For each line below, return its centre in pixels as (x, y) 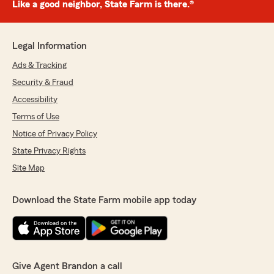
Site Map (28, 168)
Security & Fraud (43, 83)
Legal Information (50, 46)
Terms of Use (36, 117)
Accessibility (35, 100)
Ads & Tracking (39, 66)
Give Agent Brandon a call (67, 266)
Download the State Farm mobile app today (104, 200)
